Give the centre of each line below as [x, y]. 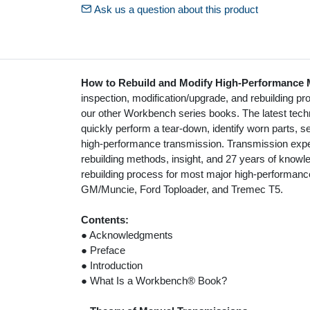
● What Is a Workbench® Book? [154, 281]
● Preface [103, 250]
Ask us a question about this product [175, 10]
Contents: [105, 220]
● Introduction [112, 266]
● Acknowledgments [127, 235]
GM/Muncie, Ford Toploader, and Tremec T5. [182, 190]
